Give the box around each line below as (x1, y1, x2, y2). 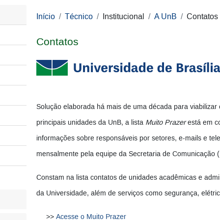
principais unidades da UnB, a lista (36, 118, 145, 128)
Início (36, 12, 55, 22)
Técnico (64, 12, 93, 22)
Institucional (102, 12, 144, 22)
